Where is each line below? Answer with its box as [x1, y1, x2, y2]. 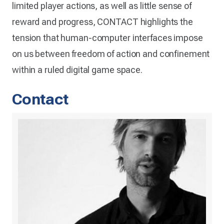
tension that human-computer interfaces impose [12, 32, 203, 43]
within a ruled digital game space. [12, 64, 142, 75]
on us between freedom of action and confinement [12, 48, 210, 59]
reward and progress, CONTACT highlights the [12, 16, 193, 27]
